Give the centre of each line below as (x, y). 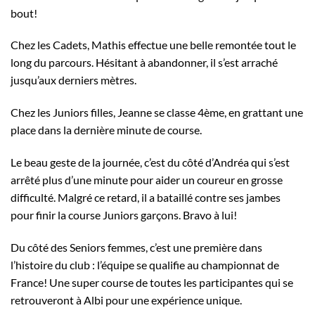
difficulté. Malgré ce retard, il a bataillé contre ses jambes (146, 198)
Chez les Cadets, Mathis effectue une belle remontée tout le (153, 45)
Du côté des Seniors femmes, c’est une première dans (136, 247)
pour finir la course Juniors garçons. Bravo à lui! (124, 215)
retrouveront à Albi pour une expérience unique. (126, 300)
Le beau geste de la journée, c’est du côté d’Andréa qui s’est (150, 162)
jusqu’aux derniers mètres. (73, 80)
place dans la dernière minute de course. (106, 130)
